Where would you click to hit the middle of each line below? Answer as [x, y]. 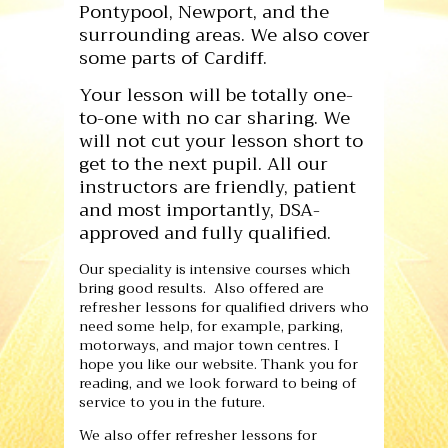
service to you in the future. [172, 401]
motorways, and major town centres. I [209, 344]
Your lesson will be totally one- [216, 95]
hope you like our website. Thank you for [218, 363]
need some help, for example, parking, [211, 325]
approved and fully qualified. [205, 233]
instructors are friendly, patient [217, 187]
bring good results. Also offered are [201, 287]
